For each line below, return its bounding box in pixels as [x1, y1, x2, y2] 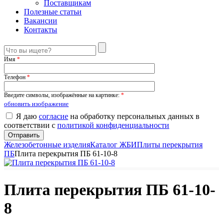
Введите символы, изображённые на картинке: [4, 92, 121, 99]
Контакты [24, 25, 57, 34]
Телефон [4, 74, 27, 81]
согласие [39, 112, 68, 120]
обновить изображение [4, 100, 69, 108]
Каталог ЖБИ [90, 140, 137, 149]
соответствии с [4, 121, 57, 129]
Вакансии [24, 16, 57, 25]
